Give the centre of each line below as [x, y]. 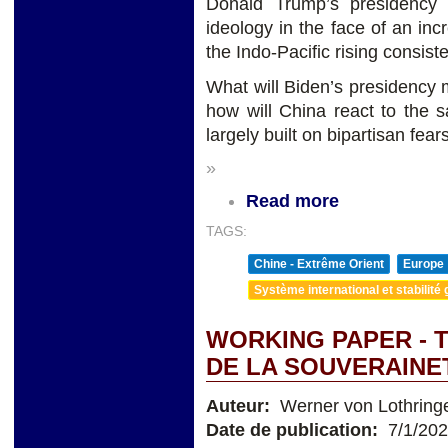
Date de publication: [294, 429]
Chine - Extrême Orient [319, 263]
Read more [292, 200]
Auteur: [240, 405]
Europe [423, 263]
